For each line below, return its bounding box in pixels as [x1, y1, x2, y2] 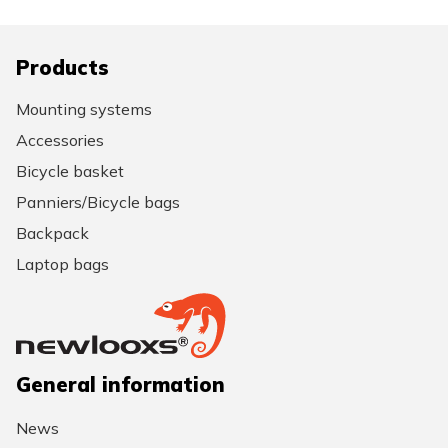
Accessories [16, 129, 104, 150]
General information [16, 371, 225, 397]
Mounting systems [16, 98, 152, 119]
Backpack [16, 223, 89, 244]
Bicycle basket [16, 160, 124, 181]
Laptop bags [16, 254, 109, 275]
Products [16, 55, 109, 81]
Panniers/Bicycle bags [16, 192, 180, 213]
